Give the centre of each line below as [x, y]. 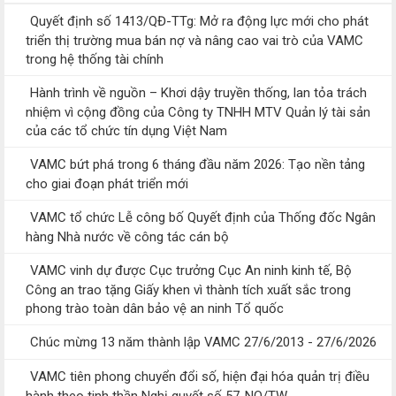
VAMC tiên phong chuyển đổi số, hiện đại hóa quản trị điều [200, 377]
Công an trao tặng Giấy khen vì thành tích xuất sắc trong [188, 289]
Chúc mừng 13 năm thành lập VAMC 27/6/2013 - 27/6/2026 [203, 342]
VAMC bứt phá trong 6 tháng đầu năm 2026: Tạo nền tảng [198, 164]
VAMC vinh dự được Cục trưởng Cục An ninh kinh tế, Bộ [191, 270]
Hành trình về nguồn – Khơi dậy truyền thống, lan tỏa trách [198, 93]
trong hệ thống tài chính [95, 58]
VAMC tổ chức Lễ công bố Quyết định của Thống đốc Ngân [203, 217]
